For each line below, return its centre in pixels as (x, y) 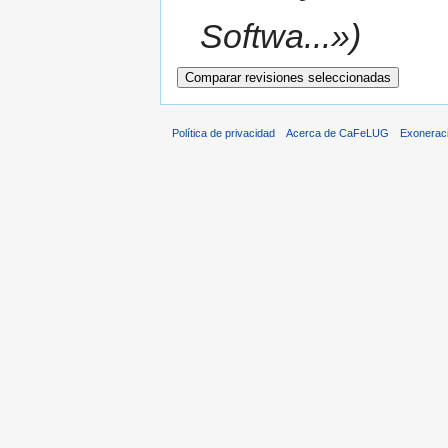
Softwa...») (281, 36)
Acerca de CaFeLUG (338, 133)
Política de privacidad (223, 133)
